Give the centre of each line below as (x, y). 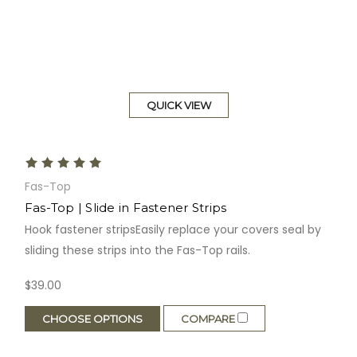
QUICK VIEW (178, 106)
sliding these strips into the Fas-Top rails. (137, 251)
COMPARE (209, 319)
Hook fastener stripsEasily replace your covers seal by (173, 230)
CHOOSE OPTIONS (92, 318)
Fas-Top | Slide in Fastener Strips (126, 208)
